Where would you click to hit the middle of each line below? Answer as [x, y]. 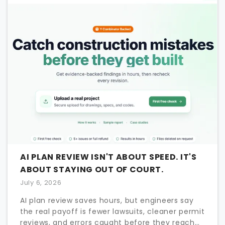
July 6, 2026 [41, 182]
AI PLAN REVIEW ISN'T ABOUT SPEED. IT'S [108, 157]
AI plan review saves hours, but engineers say [107, 200]
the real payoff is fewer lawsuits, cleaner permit [113, 211]
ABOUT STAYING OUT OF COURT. [92, 169]
